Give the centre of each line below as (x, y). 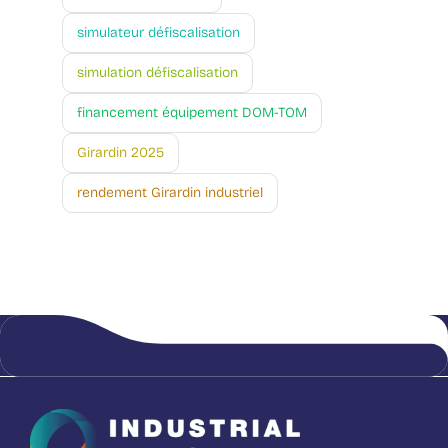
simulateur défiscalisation (158, 33)
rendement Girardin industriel (170, 193)
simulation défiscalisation (157, 73)
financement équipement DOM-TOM (192, 113)
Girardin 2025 (120, 153)
